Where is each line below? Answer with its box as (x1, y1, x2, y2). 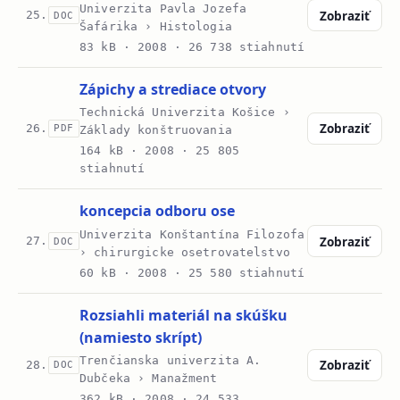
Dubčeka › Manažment (79, 371, 218, 385)
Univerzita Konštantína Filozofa (79, 227, 305, 241)
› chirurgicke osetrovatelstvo (79, 245, 290, 259)
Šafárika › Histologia (79, 19, 232, 33)
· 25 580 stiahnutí (166, 265, 305, 279)
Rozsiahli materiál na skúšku (79, 304, 288, 325)
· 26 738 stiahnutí (166, 40, 305, 54)
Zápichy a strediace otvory (79, 79, 267, 100)
